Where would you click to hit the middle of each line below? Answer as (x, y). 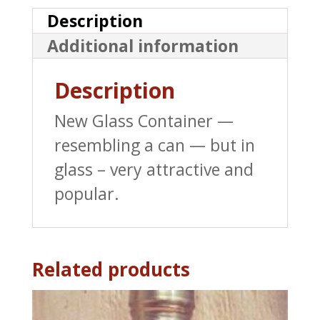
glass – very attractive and (154, 170)
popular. (86, 194)
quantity (64, 180)
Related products (111, 270)
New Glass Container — (144, 121)
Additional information (142, 46)
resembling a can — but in (154, 145)
